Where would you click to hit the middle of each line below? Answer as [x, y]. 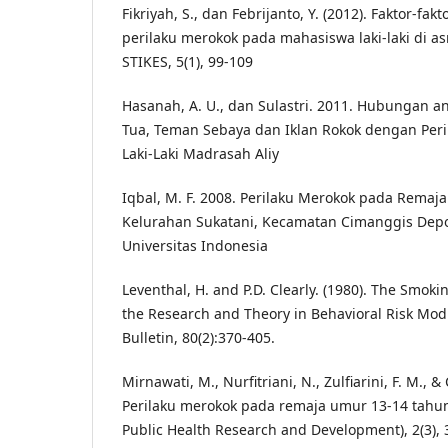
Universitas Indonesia [195, 245]
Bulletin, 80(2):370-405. [198, 337]
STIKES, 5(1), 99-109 [187, 61]
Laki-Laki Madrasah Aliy [200, 153]
